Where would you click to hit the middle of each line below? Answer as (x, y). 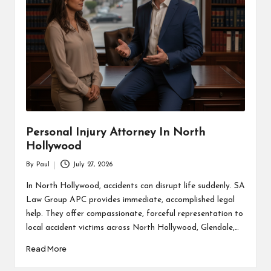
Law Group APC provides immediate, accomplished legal (130, 200)
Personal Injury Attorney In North (115, 132)
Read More (46, 249)
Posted (35, 171)
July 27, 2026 (93, 165)
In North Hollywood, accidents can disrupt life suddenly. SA (135, 186)
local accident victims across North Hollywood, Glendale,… (132, 228)
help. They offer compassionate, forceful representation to (134, 214)
